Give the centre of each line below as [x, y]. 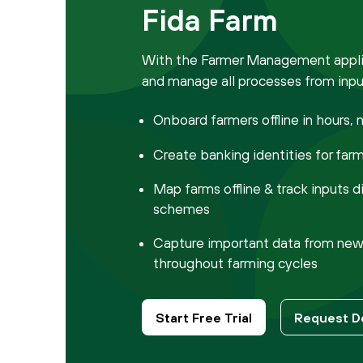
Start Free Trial [203, 317]
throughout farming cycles [236, 264]
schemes [182, 209]
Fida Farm [209, 21]
